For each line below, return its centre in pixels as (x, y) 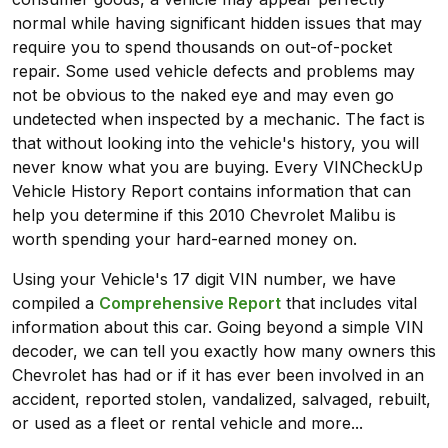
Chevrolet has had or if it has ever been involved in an (218, 375)
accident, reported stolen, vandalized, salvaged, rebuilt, (221, 399)
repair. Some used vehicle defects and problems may (213, 71)
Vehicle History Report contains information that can (211, 191)
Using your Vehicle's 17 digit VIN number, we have (204, 279)
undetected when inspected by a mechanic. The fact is (218, 119)
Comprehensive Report (190, 303)
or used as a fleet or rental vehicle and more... (187, 423)
